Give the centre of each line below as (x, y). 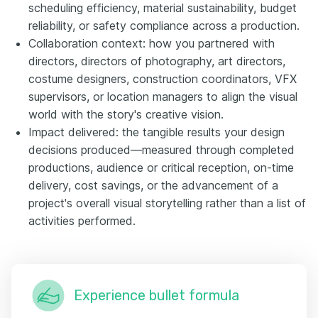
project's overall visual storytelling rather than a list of (167, 203)
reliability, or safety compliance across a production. (164, 25)
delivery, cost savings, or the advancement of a (153, 185)
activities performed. (82, 220)
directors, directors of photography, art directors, (157, 61)
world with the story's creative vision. (126, 114)
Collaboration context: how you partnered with (152, 43)
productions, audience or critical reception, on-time (161, 167)
